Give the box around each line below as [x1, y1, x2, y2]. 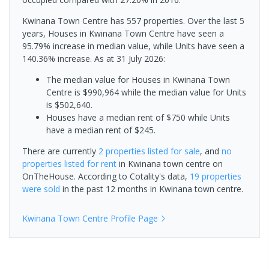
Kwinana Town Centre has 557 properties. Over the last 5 [22, 14, 244, 26]
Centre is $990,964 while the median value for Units [46, 86, 246, 98]
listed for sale [145, 145, 200, 157]
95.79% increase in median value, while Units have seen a [22, 40, 244, 52]
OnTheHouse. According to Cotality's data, [22, 170, 190, 182]
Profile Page [108, 212, 158, 224]
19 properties [190, 170, 241, 182]
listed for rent [62, 157, 116, 169]
